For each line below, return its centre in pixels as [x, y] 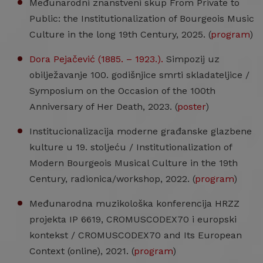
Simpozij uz [191, 59]
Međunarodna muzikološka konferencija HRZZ [134, 203]
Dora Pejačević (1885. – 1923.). [96, 59]
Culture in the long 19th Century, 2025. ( [120, 34]
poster [191, 107]
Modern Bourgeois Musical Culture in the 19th [134, 163]
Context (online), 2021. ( [82, 251]
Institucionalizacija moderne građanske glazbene [141, 131]
